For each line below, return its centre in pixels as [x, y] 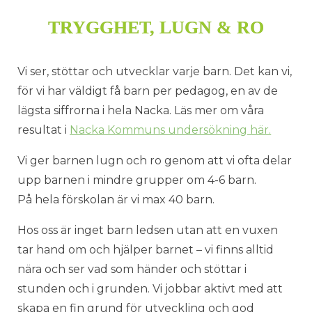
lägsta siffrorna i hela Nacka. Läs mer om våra [141, 110]
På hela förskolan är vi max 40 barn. [118, 199]
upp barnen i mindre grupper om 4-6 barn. [137, 180]
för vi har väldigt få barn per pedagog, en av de [148, 91]
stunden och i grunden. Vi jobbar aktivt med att [150, 288]
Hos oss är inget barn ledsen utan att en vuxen [148, 230]
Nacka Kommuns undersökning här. [171, 130]
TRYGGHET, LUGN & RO [156, 27]
